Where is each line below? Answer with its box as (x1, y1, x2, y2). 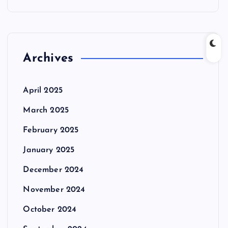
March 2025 (23, 106, 69, 115)
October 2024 (23, 206, 77, 214)
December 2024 (23, 166, 84, 174)
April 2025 (23, 87, 63, 95)
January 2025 (23, 146, 75, 154)
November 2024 (23, 186, 85, 194)
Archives (23, 52, 74, 65)
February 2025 (23, 126, 79, 134)
